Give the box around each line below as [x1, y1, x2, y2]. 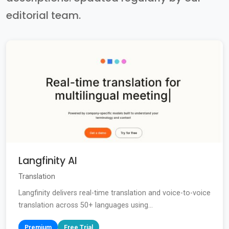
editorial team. [6, 8, 81, 23]
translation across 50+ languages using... [18, 201, 153, 210]
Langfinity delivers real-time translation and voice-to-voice [18, 189, 211, 198]
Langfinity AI [18, 154, 77, 168]
